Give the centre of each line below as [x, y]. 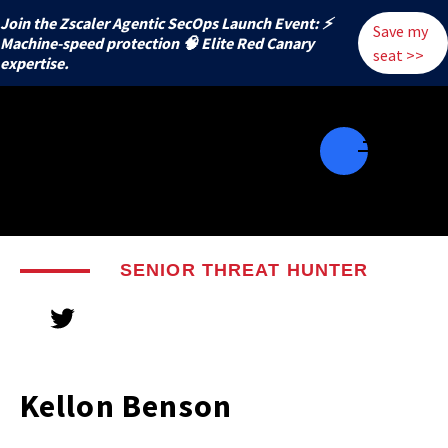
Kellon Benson [126, 405]
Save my [401, 31]
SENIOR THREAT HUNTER [244, 270]
